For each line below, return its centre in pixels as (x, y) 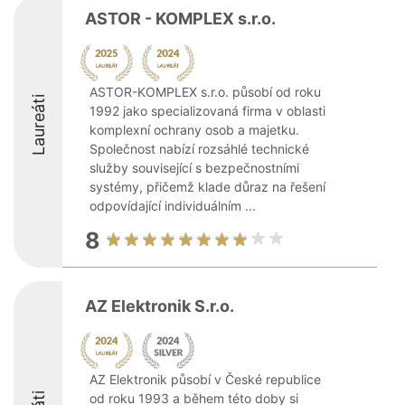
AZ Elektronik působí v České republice (205, 379)
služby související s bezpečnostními (194, 168)
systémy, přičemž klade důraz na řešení (207, 187)
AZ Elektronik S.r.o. (160, 306)
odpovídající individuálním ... (173, 206)
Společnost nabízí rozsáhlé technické (199, 149)
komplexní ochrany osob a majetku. (194, 130)
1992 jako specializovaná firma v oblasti (207, 111)
